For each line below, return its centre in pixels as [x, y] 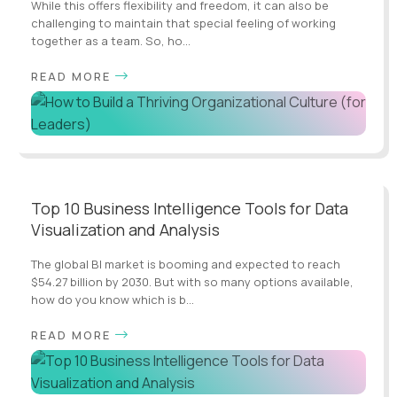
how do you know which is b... [113, 300]
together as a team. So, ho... [111, 41]
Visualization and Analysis [125, 230]
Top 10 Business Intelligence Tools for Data [190, 209]
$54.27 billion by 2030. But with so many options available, [192, 282]
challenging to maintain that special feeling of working [183, 23]
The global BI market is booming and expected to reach [186, 265]
